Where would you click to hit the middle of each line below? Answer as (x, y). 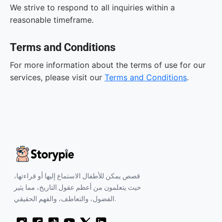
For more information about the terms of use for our (108, 65)
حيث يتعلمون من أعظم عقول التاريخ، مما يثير (78, 188)
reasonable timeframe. (52, 20)
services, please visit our (57, 77)
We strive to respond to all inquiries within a (92, 7)
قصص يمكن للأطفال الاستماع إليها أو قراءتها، (77, 176)
